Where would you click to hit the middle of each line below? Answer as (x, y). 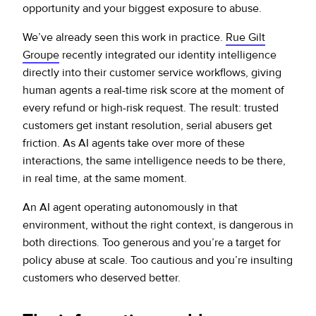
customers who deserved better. (102, 278)
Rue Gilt (245, 37)
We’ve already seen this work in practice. (124, 37)
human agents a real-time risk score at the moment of (153, 90)
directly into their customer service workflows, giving (152, 72)
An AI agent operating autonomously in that (130, 207)
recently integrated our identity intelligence (168, 55)
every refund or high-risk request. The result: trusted (151, 108)
